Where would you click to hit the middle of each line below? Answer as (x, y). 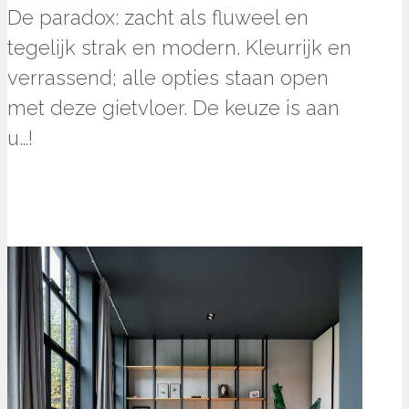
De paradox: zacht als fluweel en (158, 18)
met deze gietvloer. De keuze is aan (173, 108)
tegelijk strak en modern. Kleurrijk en (179, 48)
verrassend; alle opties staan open (168, 78)
